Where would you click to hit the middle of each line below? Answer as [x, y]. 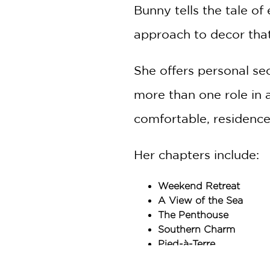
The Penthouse [193, 215]
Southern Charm [196, 229]
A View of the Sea [200, 200]
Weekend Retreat [199, 186]
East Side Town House [210, 258]
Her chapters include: [196, 154]
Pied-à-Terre [187, 243]
